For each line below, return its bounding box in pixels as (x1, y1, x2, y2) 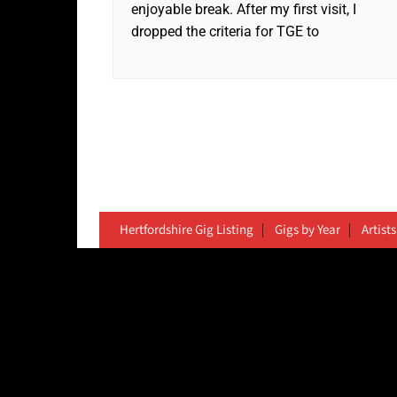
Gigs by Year (275, 222, 340, 239)
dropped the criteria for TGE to (131, 23, 319, 41)
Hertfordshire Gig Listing (120, 222, 253, 239)
